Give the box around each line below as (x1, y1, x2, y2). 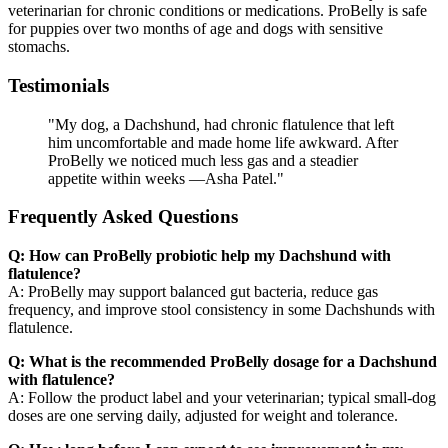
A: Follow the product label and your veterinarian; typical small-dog (8, 389, 436, 407)
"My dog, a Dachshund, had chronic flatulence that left (48, 115, 394, 133)
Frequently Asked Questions (8, 206, 238, 228)
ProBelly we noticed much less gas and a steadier (48, 151, 358, 169)
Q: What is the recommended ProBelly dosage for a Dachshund (8, 353, 437, 371)
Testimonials (8, 75, 109, 97)
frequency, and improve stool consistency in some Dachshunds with (8, 301, 435, 319)
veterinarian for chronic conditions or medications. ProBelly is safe (8, 2, 427, 20)
